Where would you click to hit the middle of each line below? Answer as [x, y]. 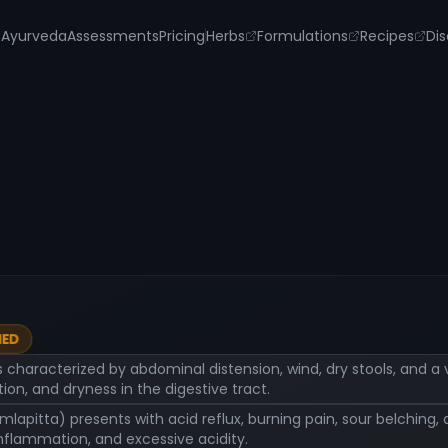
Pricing [181, 36]
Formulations [302, 36]
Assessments [112, 36]
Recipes [386, 36]
